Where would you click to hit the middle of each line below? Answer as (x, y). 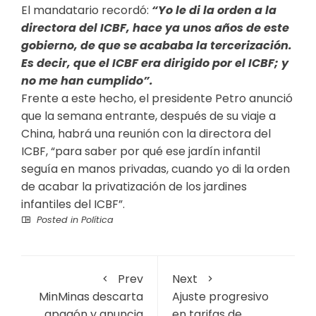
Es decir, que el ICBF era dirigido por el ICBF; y (155, 63)
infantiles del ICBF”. (73, 205)
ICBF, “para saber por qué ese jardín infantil (141, 152)
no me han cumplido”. (87, 81)
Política (97, 220)
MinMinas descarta (91, 297)
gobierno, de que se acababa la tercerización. (157, 46)
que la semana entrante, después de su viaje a (148, 116)
